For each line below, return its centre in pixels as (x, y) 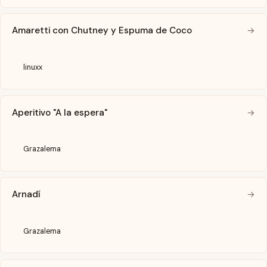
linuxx (33, 67)
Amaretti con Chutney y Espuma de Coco (102, 31)
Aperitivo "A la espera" (60, 112)
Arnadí (27, 195)
